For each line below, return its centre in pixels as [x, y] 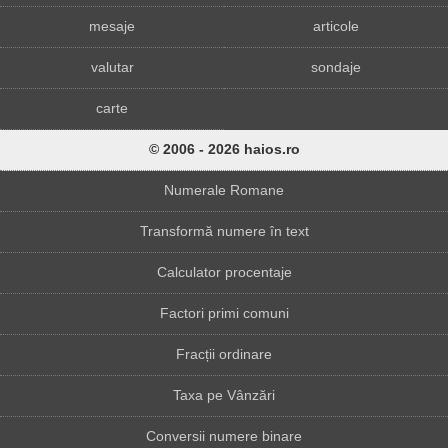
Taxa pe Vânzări [224, 395]
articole [336, 26]
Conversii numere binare [224, 436]
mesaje [112, 26]
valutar [112, 67]
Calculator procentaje [224, 272]
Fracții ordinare [224, 354]
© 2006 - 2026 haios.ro [224, 149]
